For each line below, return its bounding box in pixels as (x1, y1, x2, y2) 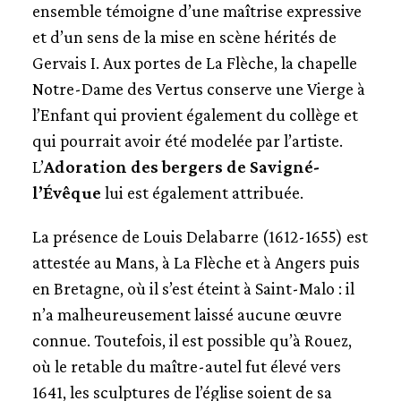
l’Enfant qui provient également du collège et (31, 105, 358, 124)
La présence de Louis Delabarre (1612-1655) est (31, 226, 368, 246)
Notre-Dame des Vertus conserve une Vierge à (31, 79, 365, 98)
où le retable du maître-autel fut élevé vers (31, 356, 341, 376)
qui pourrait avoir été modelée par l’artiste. (31, 131, 343, 150)
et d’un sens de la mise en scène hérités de (31, 27, 337, 47)
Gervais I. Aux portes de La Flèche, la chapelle (31, 53, 357, 73)
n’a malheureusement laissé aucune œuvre (31, 304, 342, 324)
